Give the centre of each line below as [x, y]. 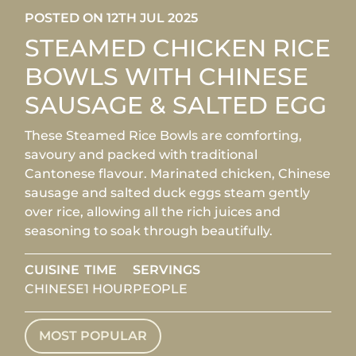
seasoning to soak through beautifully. [149, 230]
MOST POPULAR [93, 335]
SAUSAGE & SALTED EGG [176, 105]
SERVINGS [167, 269]
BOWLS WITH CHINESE [167, 76]
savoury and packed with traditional [141, 154]
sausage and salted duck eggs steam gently [168, 192]
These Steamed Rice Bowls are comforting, [164, 135]
